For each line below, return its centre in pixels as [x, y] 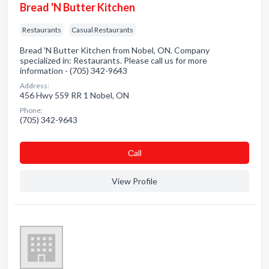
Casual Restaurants [102, 30]
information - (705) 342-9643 [74, 71]
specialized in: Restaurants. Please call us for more [113, 60]
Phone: [31, 110]
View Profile [134, 181]
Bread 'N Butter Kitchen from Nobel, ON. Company [115, 50]
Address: [35, 86]
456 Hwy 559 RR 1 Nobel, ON [74, 95]
